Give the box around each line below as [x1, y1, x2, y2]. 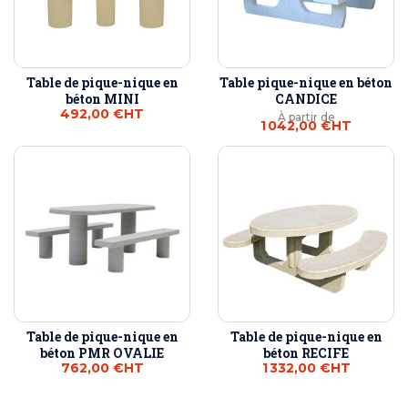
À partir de [277, 110, 335, 125]
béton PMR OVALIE [40, 344, 164, 362]
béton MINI [65, 90, 139, 108]
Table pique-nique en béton [219, 74, 393, 92]
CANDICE [275, 90, 337, 108]
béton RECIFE [263, 344, 349, 362]
